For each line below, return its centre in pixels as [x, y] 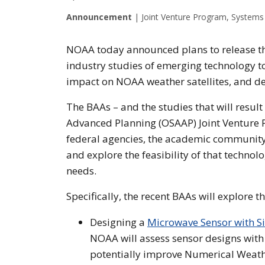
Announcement [99, 17]
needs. [83, 170]
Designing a [119, 222]
